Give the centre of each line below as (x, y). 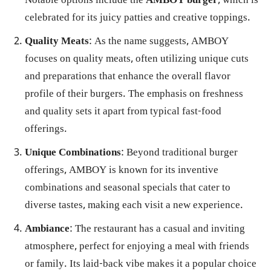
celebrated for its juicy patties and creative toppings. (138, 18)
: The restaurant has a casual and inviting (157, 229)
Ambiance (47, 229)
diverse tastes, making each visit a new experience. (134, 206)
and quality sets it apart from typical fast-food (123, 112)
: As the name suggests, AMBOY (159, 42)
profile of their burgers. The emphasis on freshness (134, 94)
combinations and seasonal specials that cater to (128, 188)
